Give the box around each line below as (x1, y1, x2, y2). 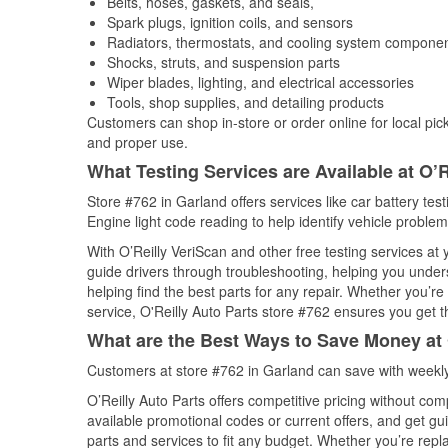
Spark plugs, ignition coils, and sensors (107, 12, 353, 32)
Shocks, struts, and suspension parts (107, 52, 340, 72)
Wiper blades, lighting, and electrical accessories (107, 72, 414, 92)
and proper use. (87, 132, 188, 152)
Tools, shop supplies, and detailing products (107, 92, 384, 112)
